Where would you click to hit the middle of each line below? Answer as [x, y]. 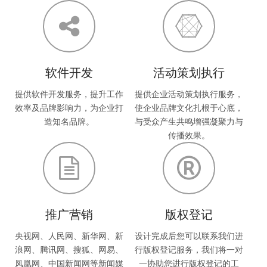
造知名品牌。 [69, 121]
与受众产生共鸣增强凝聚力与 [189, 121]
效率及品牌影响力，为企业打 [69, 108]
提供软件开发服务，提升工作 [69, 94]
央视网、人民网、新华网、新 [69, 236]
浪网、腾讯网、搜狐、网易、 [69, 249]
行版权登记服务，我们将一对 [189, 249]
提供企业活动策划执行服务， [189, 94]
